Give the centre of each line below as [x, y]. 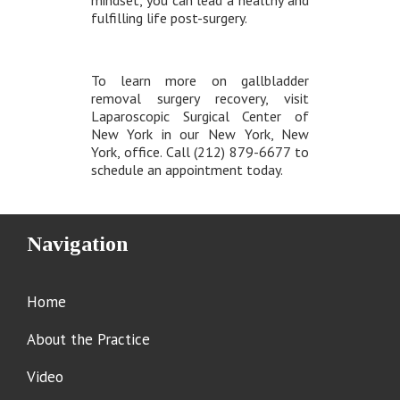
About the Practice [89, 340]
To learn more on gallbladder [200, 81]
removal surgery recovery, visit [200, 99]
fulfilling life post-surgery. [169, 18]
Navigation [78, 244]
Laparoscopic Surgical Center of [200, 117]
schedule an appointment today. [187, 170]
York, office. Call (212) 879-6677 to [200, 152]
